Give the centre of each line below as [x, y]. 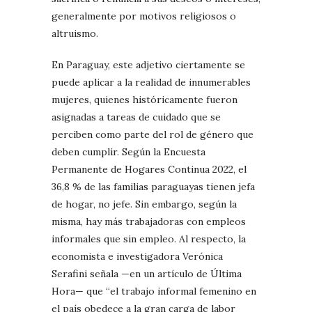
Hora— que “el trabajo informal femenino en [154, 291]
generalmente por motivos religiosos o [144, 16]
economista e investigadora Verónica [137, 256]
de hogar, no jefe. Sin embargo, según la [144, 204]
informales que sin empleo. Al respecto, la [149, 239]
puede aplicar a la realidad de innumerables [151, 82]
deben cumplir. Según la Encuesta [128, 151]
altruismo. [76, 33]
